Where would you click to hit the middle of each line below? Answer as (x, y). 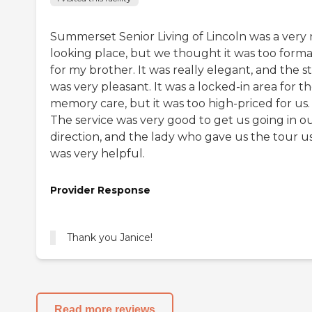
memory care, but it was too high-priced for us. (180, 103)
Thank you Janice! (110, 238)
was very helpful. (97, 153)
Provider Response (100, 190)
